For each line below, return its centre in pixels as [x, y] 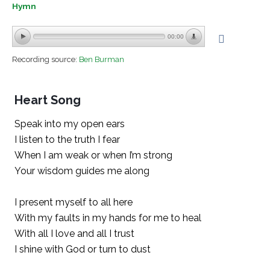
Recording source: [46, 59]
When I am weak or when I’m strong [93, 155]
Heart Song [48, 100]
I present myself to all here [74, 202]
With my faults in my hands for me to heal [108, 218]
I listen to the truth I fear [67, 139]
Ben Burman [102, 59]
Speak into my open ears [70, 124]
